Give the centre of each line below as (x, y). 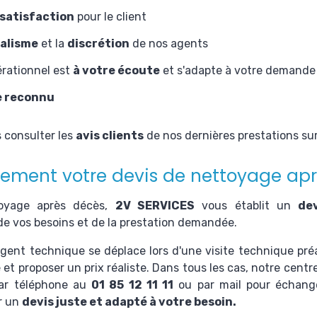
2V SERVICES (155, 206)
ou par (196, 285)
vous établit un (247, 206)
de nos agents (168, 44)
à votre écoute (116, 70)
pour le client (111, 17)
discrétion (98, 44)
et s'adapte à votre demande (237, 70)
